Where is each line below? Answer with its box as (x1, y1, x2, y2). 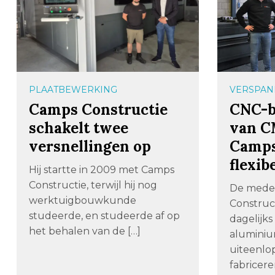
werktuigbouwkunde (28, 195, 136, 206)
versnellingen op (28, 137, 151, 156)
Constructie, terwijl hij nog (28, 179, 157, 191)
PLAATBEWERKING (28, 84, 117, 95)
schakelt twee (28, 118, 128, 137)
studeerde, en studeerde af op (28, 210, 180, 222)
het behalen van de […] (28, 225, 141, 237)
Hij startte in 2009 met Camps (28, 164, 174, 176)
